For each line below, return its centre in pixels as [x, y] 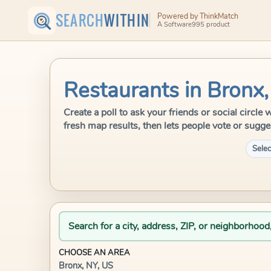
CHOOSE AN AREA [94, 253]
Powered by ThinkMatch [198, 16]
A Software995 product [193, 25]
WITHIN [127, 20]
